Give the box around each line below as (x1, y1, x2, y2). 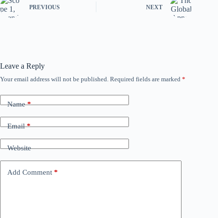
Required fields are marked (110, 75, 182, 83)
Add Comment (7, 168, 52, 177)
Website (7, 144, 31, 152)
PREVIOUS (29, 4, 60, 11)
